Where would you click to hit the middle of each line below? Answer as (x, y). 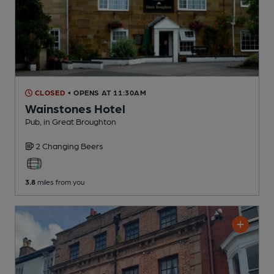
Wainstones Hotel (75, 109)
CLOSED (49, 93)
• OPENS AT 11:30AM (107, 93)
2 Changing (58, 146)
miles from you (60, 182)
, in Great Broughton (78, 121)
